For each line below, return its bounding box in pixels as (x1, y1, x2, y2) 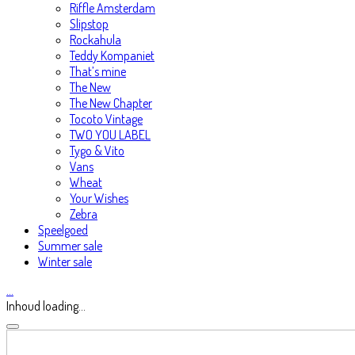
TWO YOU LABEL (70, 127, 151, 143)
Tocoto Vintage (70, 111, 143, 127)
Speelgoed (38, 222, 88, 238)
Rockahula (70, 32, 121, 48)
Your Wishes (70, 190, 128, 206)
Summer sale (38, 238, 102, 254)
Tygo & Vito (70, 143, 124, 158)
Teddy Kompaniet (70, 48, 155, 63)
